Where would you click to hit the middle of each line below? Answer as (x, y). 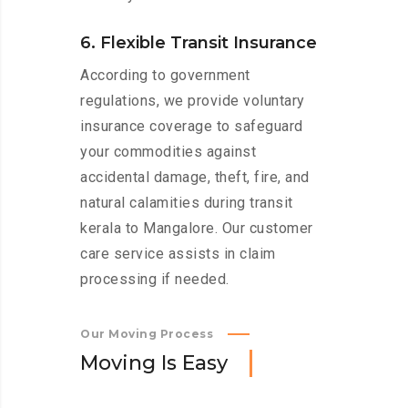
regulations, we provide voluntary (193, 101)
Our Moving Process (147, 334)
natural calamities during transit (187, 203)
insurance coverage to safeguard (192, 127)
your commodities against (168, 152)
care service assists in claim (178, 254)
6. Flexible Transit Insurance (199, 43)
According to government (165, 76)
